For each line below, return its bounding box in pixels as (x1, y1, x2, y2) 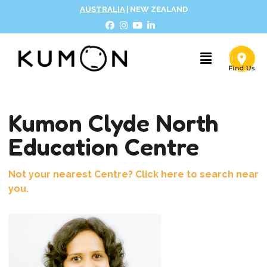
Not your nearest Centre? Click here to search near (8, 168, 259, 180)
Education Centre (8, 132, 199, 161)
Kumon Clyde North (8, 108, 218, 137)
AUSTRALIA (79, 5, 125, 14)
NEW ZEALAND (129, 5, 188, 14)
